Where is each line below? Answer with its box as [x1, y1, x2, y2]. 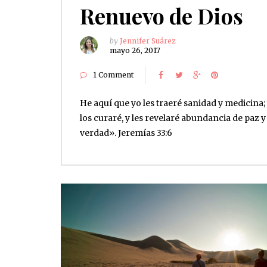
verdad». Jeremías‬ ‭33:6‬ [80, 127, 172, 138]
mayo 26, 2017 [110, 45, 160, 55]
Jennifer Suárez [120, 36, 176, 45]
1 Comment [93, 70, 133, 79]
